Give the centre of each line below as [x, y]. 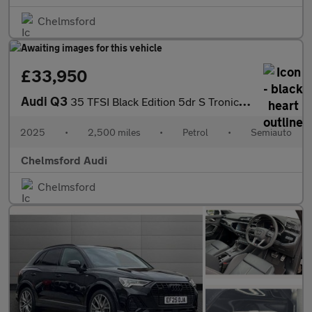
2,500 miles [114, 132]
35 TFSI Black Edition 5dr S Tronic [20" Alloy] [155, 101]
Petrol [196, 132]
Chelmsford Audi [64, 159]
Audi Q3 [46, 101]
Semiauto [271, 132]
